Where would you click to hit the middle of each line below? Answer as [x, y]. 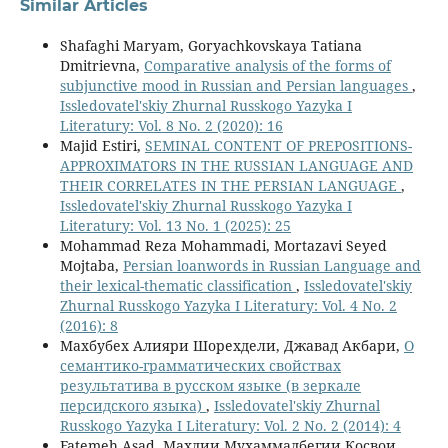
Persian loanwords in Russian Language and [271, 266]
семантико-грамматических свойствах [200, 366]
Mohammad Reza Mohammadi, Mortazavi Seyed [223, 246]
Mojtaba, [91, 266]
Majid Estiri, [102, 146]
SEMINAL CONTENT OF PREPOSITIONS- [278, 146]
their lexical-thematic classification [177, 286]
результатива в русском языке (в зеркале [210, 386]
